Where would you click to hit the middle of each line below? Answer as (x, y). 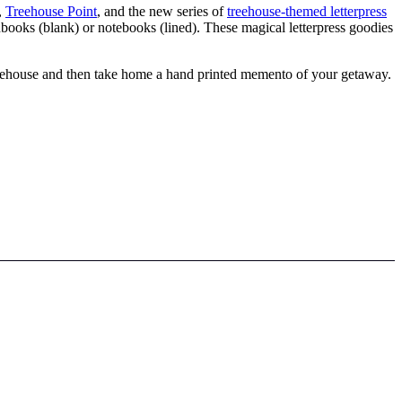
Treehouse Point (51, 11)
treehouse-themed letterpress (307, 11)
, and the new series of (162, 11)
